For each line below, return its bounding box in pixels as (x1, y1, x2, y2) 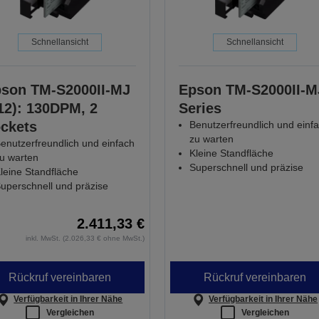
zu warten (189, 133, 234, 145)
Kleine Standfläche (189, 147, 273, 159)
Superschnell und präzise (189, 162, 303, 174)
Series (178, 100, 221, 117)
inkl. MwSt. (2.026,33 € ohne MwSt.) (25, 234, 145, 243)
